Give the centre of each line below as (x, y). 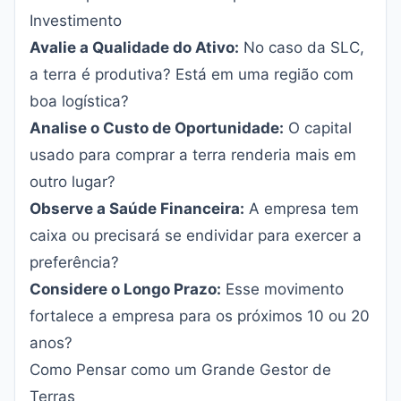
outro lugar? (73, 182)
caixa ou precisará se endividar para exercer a (196, 235)
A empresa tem (302, 209)
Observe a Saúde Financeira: (137, 209)
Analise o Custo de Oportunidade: (157, 128)
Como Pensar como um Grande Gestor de (180, 370)
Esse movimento (282, 289)
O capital (318, 128)
